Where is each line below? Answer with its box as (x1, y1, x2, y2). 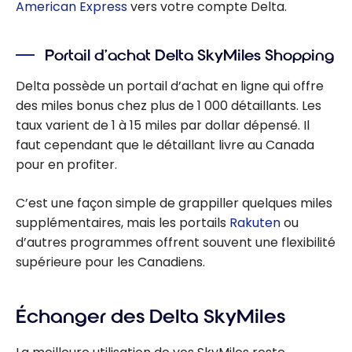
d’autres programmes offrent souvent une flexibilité (16, 233, 335, 251)
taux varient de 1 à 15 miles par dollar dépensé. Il (16, 115, 310, 134)
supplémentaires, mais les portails (16, 213, 229, 232)
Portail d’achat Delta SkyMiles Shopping (45, 46, 335, 66)
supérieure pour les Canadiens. (16, 252, 205, 271)
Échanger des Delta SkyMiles (16, 304, 285, 328)
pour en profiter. (16, 155, 117, 174)
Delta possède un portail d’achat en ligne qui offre (16, 76, 324, 95)
